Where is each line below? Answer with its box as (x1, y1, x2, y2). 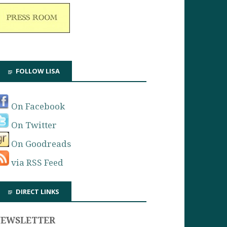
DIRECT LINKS (16, 186, 60, 196)
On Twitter (9, 120, 57, 130)
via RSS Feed (9, 157, 64, 168)
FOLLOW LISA (16, 66, 60, 76)
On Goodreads (9, 138, 71, 149)
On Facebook (9, 101, 65, 111)
